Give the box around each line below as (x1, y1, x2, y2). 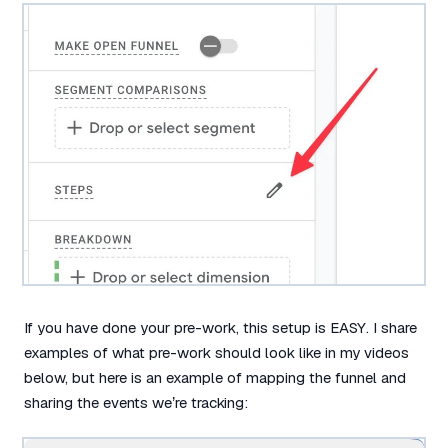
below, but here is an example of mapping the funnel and (24, 368, 406, 387)
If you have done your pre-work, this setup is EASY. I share (24, 318, 417, 337)
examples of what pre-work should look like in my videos (24, 343, 409, 362)
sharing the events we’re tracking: (24, 393, 248, 412)
